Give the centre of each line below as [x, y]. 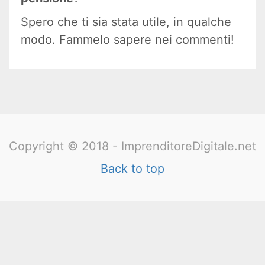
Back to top [132, 169]
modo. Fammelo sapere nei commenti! [127, 40]
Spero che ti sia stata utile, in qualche [126, 22]
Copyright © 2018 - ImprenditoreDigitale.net [132, 146]
